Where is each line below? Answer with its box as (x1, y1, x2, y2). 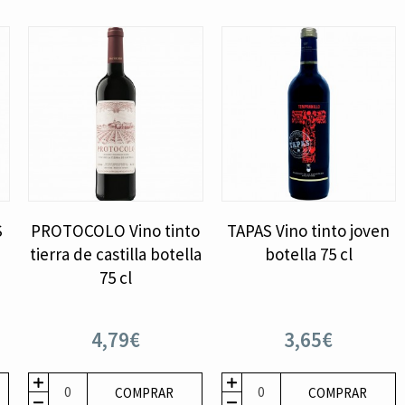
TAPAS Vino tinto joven (227, 219, 391, 241)
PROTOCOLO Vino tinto (31, 219, 201, 241)
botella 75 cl (264, 242, 353, 265)
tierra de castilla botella (29, 242, 202, 265)
